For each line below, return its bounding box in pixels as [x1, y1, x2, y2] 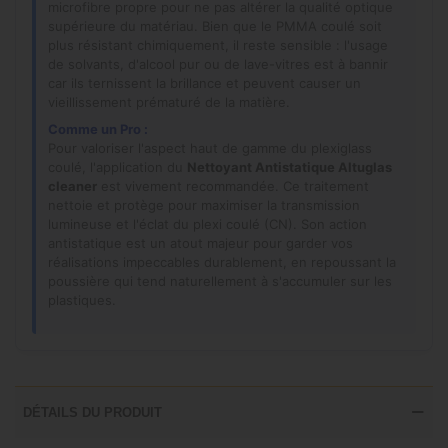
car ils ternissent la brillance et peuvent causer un [48, 74, 361, 91]
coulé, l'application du [48, 158, 187, 175]
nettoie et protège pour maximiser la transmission [48, 196, 360, 213]
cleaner [48, 177, 97, 194]
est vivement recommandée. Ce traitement [97, 177, 369, 194]
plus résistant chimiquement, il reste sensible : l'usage [48, 36, 388, 53]
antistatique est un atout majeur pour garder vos [48, 234, 353, 251]
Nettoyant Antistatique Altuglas [187, 158, 392, 175]
